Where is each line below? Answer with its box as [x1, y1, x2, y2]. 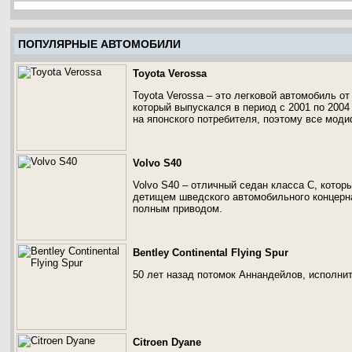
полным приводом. [133, 203, 222, 214]
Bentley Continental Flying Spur [133, 247, 288, 258]
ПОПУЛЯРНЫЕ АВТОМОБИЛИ [18, 38, 181, 50]
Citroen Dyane [133, 336, 201, 348]
